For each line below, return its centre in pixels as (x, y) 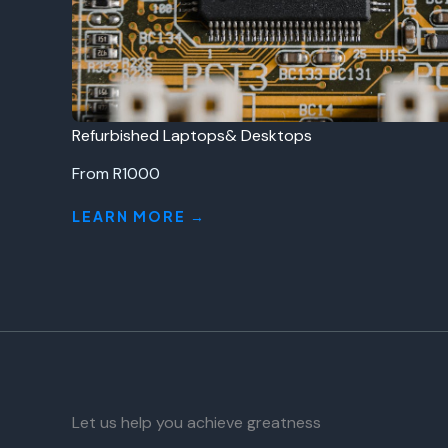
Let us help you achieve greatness (196, 422)
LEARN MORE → (139, 216)
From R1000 (116, 173)
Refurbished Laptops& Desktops (192, 135)
